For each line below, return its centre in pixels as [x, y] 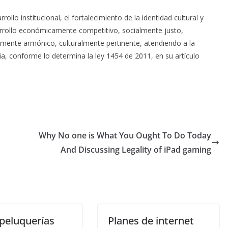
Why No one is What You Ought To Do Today [125, 135]
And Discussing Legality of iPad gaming [136, 149]
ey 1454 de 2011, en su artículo [148, 55]
